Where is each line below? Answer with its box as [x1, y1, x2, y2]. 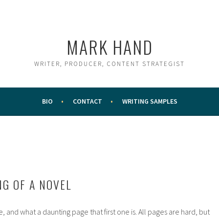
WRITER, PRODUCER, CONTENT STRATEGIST [34, 60, 185, 68]
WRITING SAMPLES [122, 97, 177, 106]
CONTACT [72, 97, 102, 106]
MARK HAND [66, 34, 153, 60]
